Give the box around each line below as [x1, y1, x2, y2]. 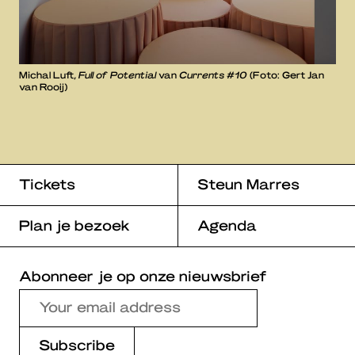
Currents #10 [179, 68, 247, 80]
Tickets [19, 174, 75, 192]
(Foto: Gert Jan [247, 68, 324, 80]
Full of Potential [78, 68, 156, 80]
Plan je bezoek [19, 216, 130, 233]
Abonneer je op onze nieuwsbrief [19, 266, 266, 284]
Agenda [197, 216, 257, 233]
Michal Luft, [19, 68, 78, 80]
